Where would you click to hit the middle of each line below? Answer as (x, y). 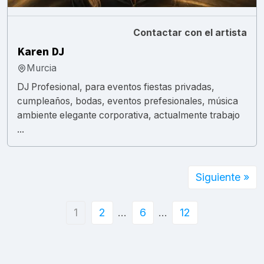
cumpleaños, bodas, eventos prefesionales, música (128, 101)
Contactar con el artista (190, 32)
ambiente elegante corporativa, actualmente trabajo (128, 115)
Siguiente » (222, 177)
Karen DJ (41, 52)
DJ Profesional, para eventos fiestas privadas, (116, 87)
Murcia (42, 68)
